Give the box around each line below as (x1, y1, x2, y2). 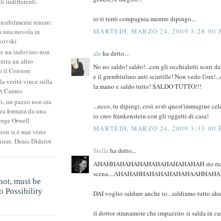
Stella (93, 146, 109, 155)
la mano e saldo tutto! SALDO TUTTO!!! (93, 81, 201, 91)
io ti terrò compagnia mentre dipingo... (93, 14, 196, 23)
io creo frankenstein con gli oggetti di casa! (93, 111, 209, 120)
